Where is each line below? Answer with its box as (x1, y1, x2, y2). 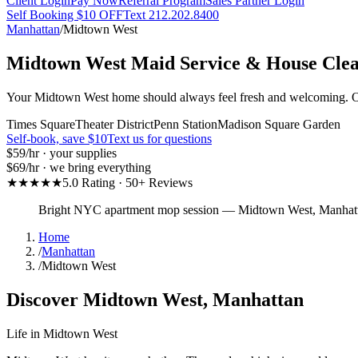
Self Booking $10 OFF (6, 8, 123, 22)
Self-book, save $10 (6, 131, 107, 145)
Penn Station (153, 117, 217, 131)
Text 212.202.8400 (123, 8, 219, 22)
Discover (6, 288, 83, 310)
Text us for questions (107, 131, 212, 145)
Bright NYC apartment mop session (38, 202, 219, 217)
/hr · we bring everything (26, 160, 151, 174)
